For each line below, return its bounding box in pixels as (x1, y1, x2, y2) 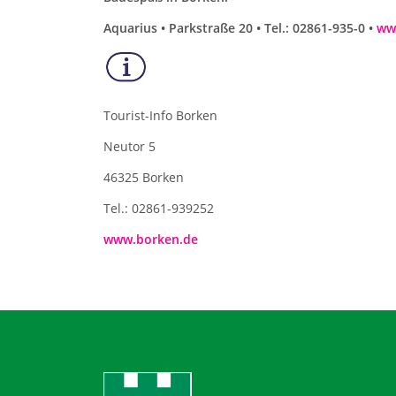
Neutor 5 (103, 137, 156, 155)
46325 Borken (103, 168, 184, 186)
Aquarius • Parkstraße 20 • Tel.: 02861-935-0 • (103, 19, 377, 36)
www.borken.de (103, 230, 198, 247)
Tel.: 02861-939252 (103, 199, 214, 217)
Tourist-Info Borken (103, 106, 217, 124)
